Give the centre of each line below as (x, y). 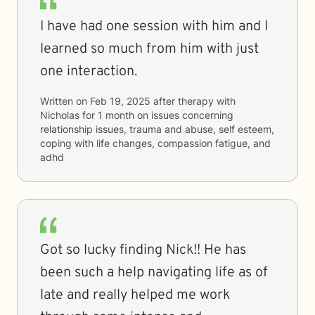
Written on (65, 101)
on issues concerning (184, 115)
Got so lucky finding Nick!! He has (143, 250)
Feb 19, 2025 (120, 101)
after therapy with (193, 101)
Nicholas (60, 115)
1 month (116, 115)
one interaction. (89, 72)
